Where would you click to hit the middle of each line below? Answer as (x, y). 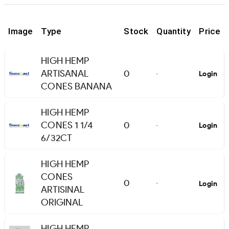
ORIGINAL (62, 203)
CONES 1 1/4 (67, 125)
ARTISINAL (63, 190)
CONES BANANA (77, 87)
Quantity (174, 31)
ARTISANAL (65, 74)
